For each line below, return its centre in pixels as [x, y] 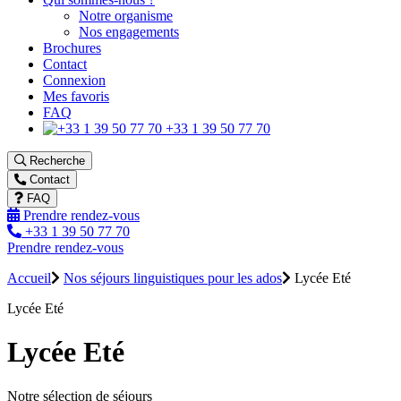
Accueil [29, 278]
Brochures [72, 48]
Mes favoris [76, 96]
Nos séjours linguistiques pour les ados [173, 278]
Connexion [74, 80]
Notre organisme [126, 16]
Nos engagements [129, 32]
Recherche [55, 161]
